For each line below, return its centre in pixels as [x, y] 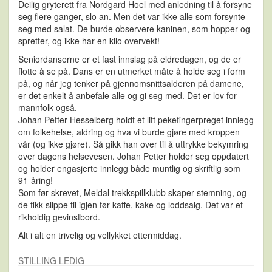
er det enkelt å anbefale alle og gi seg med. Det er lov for [127, 96]
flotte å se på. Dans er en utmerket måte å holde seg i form [132, 71]
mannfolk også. [48, 108]
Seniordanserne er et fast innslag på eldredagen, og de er [130, 59]
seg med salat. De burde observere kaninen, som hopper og [134, 29]
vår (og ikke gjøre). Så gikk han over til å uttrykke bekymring [133, 144]
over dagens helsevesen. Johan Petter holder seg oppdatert [134, 156]
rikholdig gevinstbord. [59, 217]
